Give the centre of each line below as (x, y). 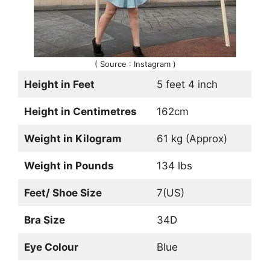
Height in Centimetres (80, 111)
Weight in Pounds (69, 165)
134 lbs (174, 165)
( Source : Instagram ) (135, 64)
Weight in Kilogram (73, 138)
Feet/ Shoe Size (63, 193)
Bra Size (44, 220)
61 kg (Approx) (192, 138)
